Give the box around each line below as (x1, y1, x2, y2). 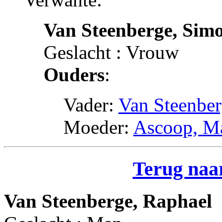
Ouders (44, 63, 105, 85)
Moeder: (63, 116, 133, 138)
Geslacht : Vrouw (44, 41, 179, 63)
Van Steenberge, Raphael (4, 190, 212, 212)
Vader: (63, 94, 118, 115)
